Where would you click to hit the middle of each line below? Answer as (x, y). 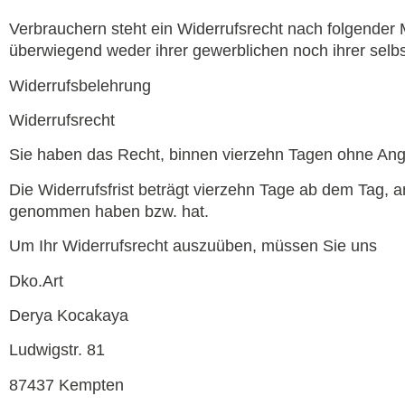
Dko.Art (36, 281)
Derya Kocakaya (69, 315)
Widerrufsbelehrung (80, 85)
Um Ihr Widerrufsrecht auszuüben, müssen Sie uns (195, 246)
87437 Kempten (66, 385)
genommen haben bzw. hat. (109, 211)
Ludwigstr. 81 (57, 350)
